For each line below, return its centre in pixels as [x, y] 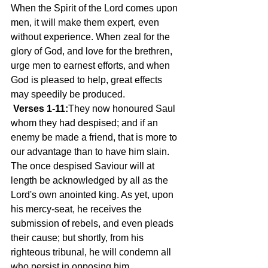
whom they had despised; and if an [86, 123]
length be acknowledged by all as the [91, 180]
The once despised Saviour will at [84, 166]
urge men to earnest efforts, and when [92, 66]
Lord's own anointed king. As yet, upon [93, 195]
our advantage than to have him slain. [91, 152]
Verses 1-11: [41, 109]
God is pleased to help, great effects [88, 80]
